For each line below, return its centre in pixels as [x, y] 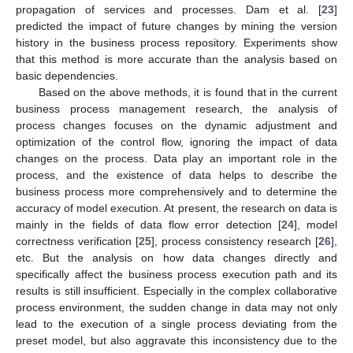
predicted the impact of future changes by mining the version [176, 26]
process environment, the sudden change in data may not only [176, 307]
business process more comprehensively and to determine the [176, 191]
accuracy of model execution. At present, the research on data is [176, 208]
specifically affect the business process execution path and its [176, 274]
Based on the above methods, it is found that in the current [188, 92]
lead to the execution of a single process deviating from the [176, 323]
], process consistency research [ [235, 241]
